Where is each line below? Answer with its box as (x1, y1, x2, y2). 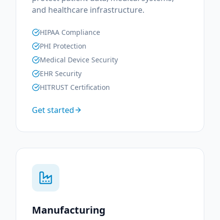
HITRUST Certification (40, 82, 110, 92)
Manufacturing (32, 203, 106, 217)
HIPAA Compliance (40, 27, 100, 37)
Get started (32, 105, 74, 115)
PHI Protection (40, 41, 86, 51)
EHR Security (40, 69, 82, 78)
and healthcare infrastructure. (32, 4, 144, 15)
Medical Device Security (40, 55, 118, 64)
